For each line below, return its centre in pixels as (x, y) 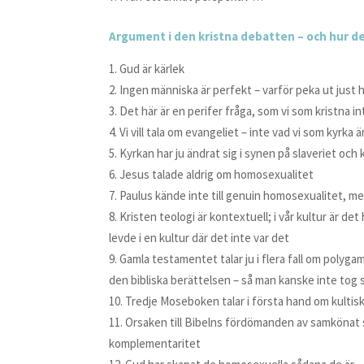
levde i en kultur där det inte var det (199, 238)
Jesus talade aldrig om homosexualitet (217, 174)
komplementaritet (155, 343)
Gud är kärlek (152, 69)
